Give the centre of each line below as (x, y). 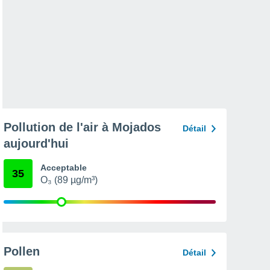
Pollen (22, 251)
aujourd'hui (36, 143)
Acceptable (64, 168)
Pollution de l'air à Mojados (82, 127)
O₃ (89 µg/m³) (69, 180)
